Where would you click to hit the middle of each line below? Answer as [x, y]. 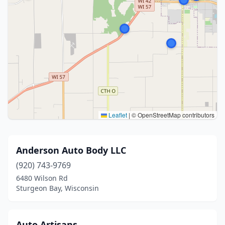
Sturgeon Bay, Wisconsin [58, 188]
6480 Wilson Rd [42, 178]
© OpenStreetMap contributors [172, 115]
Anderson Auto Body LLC [71, 150]
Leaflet [117, 115]
